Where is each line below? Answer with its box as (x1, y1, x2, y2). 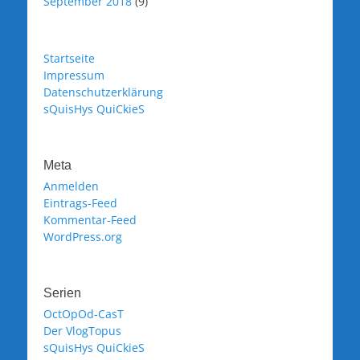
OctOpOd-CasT (43, 305, 124, 321)
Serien (43, 285, 81, 300)
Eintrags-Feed (43, 194, 117, 211)
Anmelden (43, 178, 99, 194)
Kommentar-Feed (43, 211, 137, 227)
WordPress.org (43, 228, 122, 244)
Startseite (43, 50, 95, 66)
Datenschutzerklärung (43, 84, 163, 100)
